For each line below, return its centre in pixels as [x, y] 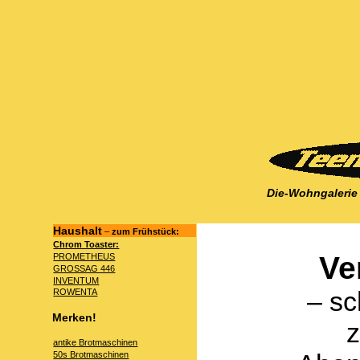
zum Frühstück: [146, 232]
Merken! [74, 317]
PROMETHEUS [84, 256]
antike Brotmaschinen [96, 343]
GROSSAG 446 [84, 268]
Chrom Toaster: [86, 245]
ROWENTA [76, 292]
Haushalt [78, 231]
